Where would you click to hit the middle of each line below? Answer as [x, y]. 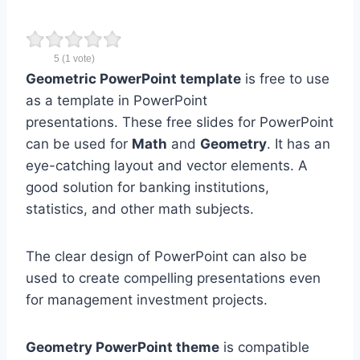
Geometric [61, 78]
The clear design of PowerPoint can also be [166, 256]
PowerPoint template [169, 78]
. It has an [299, 143]
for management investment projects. [149, 299]
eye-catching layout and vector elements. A [167, 165]
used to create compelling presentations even [173, 278]
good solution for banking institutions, [147, 187]
